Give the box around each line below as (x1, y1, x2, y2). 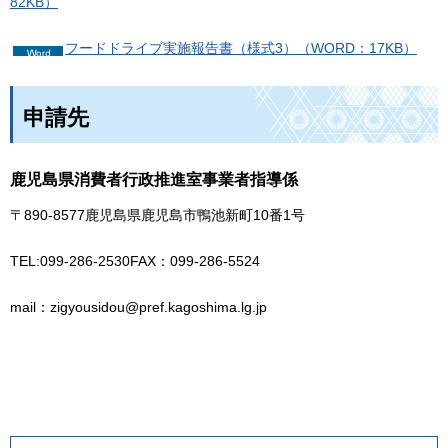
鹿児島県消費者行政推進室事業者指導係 (10, 171, 298, 189)
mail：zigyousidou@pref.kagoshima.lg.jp (10, 299, 267, 316)
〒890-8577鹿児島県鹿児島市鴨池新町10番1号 (10, 207, 305, 223)
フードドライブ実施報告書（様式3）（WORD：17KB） (65, 39, 417, 56)
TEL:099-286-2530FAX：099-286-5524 (10, 253, 260, 270)
